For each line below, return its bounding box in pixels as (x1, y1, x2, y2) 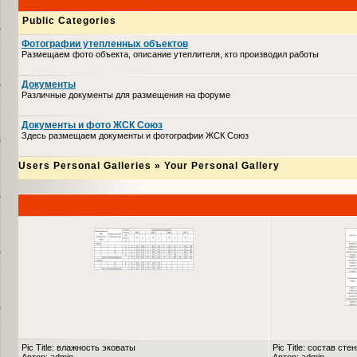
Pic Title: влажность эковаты (22, 343, 135, 352)
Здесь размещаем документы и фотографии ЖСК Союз (22, 131, 249, 140)
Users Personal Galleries (18, 160, 151, 171)
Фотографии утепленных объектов (22, 38, 188, 49)
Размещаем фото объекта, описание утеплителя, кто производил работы (22, 49, 319, 59)
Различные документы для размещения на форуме (22, 90, 230, 100)
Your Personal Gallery (164, 160, 280, 171)
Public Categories (22, 15, 116, 26)
